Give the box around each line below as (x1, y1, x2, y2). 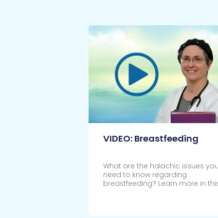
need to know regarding (103, 170, 187, 180)
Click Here (103, 200, 139, 210)
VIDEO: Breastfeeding (103, 132, 199, 145)
